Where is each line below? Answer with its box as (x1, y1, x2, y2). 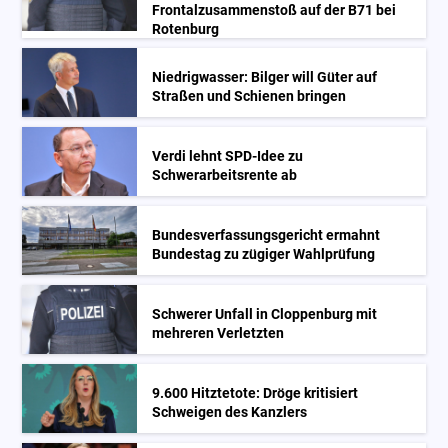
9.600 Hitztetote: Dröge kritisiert (152, 385, 359, 403)
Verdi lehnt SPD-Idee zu (152, 148, 304, 166)
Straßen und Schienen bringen (152, 88, 347, 106)
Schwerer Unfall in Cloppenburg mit (152, 306, 378, 324)
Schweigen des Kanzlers (152, 404, 308, 422)
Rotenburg (152, 21, 220, 39)
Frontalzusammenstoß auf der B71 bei (152, 2, 397, 20)
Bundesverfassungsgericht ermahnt (152, 227, 381, 245)
